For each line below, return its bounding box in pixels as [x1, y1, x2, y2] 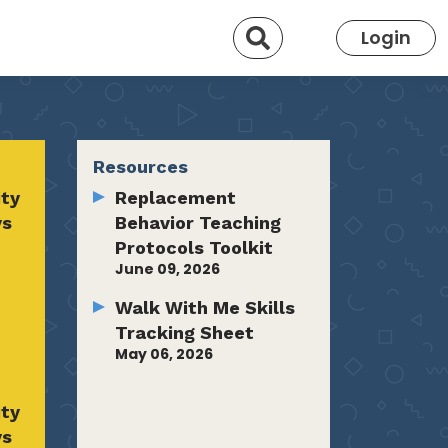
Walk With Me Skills [115, 296, 295, 318]
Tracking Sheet [115, 321, 254, 343]
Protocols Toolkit [115, 236, 273, 258]
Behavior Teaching [115, 211, 281, 233]
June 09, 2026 [115, 258, 220, 279]
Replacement [115, 186, 236, 208]
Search [269, 20, 334, 46]
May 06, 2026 [115, 343, 213, 364]
